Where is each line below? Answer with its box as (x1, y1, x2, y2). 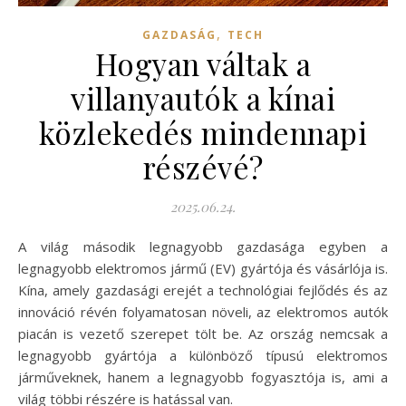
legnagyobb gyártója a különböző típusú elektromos (18, 346, 388, 365)
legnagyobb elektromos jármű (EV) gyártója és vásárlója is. (18, 259, 388, 278)
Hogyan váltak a (94, 43, 312, 84)
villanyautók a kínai (71, 78, 335, 119)
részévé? (142, 147, 264, 188)
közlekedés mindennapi (38, 112, 368, 153)
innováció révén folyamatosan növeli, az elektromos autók (18, 303, 388, 322)
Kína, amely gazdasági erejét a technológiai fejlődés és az (18, 281, 388, 300)
